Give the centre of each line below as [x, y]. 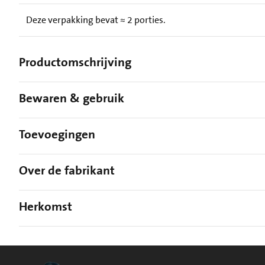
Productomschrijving [75, 62]
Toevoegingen [57, 135]
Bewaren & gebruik [72, 98]
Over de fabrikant [67, 171]
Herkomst [46, 207]
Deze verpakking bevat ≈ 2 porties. [96, 20]
